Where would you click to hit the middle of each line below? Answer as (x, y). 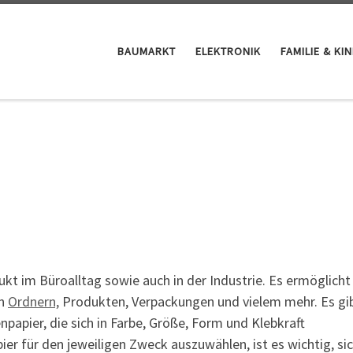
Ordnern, (33, 302)
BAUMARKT (147, 52)
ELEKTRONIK (228, 52)
